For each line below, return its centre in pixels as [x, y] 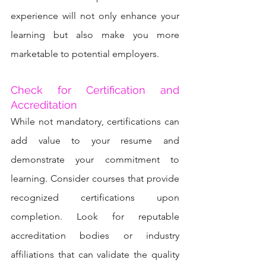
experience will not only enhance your [95, 15]
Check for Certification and [95, 90]
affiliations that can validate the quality [95, 254]
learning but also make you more [95, 34]
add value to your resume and [95, 140]
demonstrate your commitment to [95, 159]
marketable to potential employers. [85, 53]
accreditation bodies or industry [95, 235]
